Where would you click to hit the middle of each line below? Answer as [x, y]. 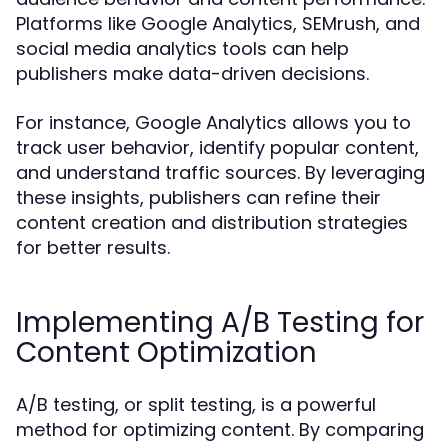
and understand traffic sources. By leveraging [220, 172]
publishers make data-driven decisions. [192, 73]
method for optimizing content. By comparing [220, 429]
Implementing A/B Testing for [220, 322]
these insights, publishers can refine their [198, 197]
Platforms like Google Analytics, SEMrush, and [218, 23]
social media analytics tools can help [182, 48]
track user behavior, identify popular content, [217, 147]
